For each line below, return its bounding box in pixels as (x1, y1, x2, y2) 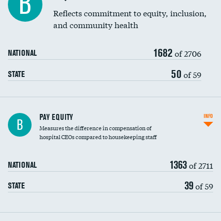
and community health (53, 19, 138, 30)
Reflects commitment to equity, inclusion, (53, 7, 207, 18)
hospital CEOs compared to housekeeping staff (39, 132, 157, 141)
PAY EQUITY (39, 112, 73, 122)
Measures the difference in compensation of (39, 123, 151, 132)
